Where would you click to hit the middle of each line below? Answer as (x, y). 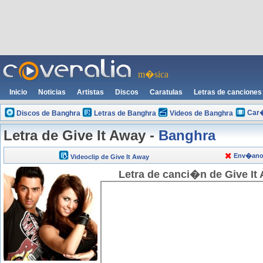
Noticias (52, 92)
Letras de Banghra (125, 113)
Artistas (90, 92)
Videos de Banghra (201, 113)
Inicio (18, 92)
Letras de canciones (228, 92)
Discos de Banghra (48, 113)
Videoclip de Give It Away (110, 157)
